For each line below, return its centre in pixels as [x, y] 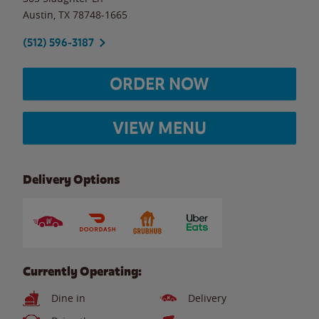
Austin [38, 14]
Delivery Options [71, 179]
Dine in [68, 298]
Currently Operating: [82, 271]
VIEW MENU [159, 128]
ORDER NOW [159, 84]
